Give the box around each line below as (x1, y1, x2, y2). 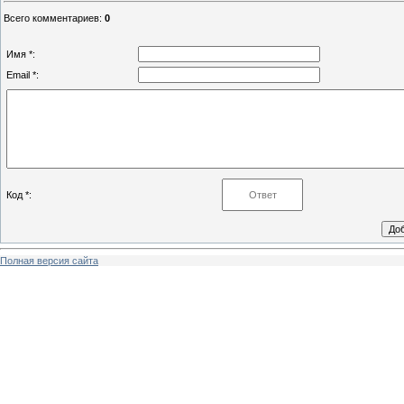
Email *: (6, 69, 39, 80)
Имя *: (6, 48, 35, 60)
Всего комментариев (4, 12, 99, 23)
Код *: (6, 188, 32, 200)
